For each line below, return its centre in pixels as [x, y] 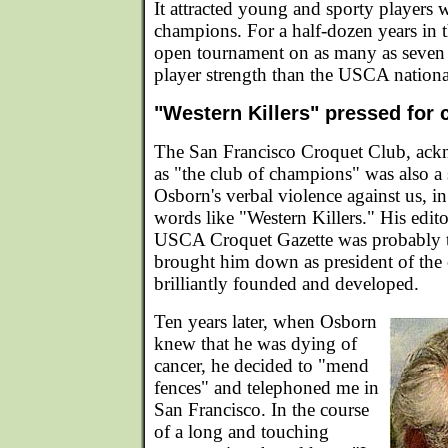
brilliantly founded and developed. [286, 283]
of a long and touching [241, 431]
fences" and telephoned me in [266, 387]
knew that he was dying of [255, 343]
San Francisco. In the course [261, 409]
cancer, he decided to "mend [261, 365]
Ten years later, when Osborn [265, 321]
